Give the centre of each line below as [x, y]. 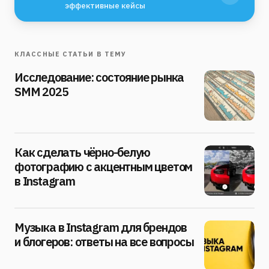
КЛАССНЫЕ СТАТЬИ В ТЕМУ [71, 54]
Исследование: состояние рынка [99, 77]
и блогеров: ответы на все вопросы [104, 242]
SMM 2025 [41, 92]
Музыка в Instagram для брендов [101, 228]
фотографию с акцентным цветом [104, 167]
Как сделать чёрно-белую [82, 153]
